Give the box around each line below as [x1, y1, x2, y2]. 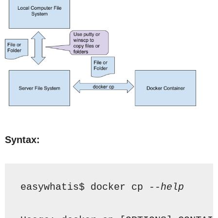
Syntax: [5, 134, 40, 145]
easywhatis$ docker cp [20, 181, 149, 193]
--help [149, 181, 184, 193]
